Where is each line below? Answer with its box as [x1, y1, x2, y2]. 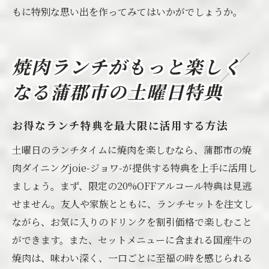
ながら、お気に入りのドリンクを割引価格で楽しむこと [12, 215, 252, 229]
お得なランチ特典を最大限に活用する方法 [12, 121, 228, 133]
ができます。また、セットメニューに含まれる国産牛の [12, 233, 252, 247]
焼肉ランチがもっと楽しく [12, 59, 243, 80]
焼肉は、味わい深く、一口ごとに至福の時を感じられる [12, 251, 252, 265]
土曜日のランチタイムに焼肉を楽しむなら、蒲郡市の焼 [12, 143, 252, 157]
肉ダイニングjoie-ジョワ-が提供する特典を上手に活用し [12, 161, 257, 175]
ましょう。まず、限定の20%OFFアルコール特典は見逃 [12, 179, 252, 193]
